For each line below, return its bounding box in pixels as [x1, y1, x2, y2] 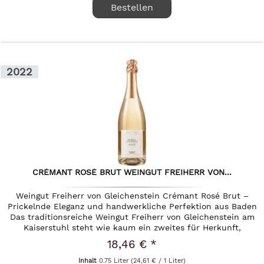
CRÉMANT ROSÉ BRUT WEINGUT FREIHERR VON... [32, 167, 232, 177]
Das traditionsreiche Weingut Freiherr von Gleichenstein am [9, 212, 255, 222]
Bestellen [111, 2, 154, 14]
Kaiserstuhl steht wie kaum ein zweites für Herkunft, [23, 223, 241, 233]
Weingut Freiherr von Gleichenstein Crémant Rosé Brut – [15, 191, 249, 201]
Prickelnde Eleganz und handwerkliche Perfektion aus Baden [7, 202, 257, 212]
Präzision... [110, 233, 154, 243]
